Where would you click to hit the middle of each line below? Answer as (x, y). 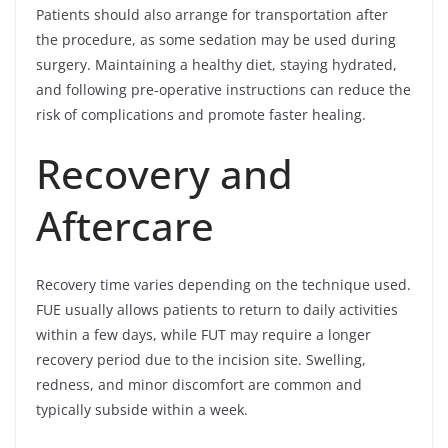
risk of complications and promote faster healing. (201, 115)
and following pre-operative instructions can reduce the (223, 90)
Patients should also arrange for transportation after (212, 15)
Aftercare (125, 226)
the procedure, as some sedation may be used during (216, 40)
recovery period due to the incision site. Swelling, (201, 360)
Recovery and (164, 174)
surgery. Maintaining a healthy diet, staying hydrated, (216, 65)
